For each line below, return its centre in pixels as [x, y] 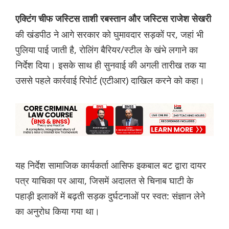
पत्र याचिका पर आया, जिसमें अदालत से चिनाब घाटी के [104, 180]
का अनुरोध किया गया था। [58, 211]
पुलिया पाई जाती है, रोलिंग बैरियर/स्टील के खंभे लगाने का [107, 49]
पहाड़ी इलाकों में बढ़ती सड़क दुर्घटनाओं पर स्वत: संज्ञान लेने [110, 196]
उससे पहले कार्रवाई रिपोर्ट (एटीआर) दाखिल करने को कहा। [110, 80]
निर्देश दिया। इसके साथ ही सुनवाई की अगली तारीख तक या [111, 65]
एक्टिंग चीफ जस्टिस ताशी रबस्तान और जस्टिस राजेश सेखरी [113, 19]
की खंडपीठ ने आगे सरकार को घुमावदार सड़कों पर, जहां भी [109, 34]
